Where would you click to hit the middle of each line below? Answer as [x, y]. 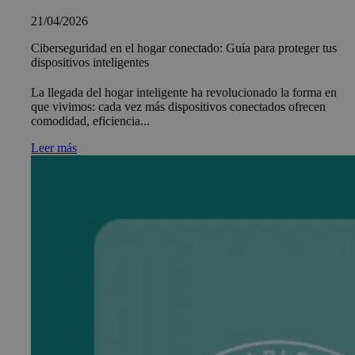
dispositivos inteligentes [90, 62]
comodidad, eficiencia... [91, 120]
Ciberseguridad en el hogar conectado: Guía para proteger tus [184, 48]
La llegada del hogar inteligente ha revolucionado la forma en [184, 92]
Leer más [54, 147]
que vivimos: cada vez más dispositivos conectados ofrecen [179, 106]
